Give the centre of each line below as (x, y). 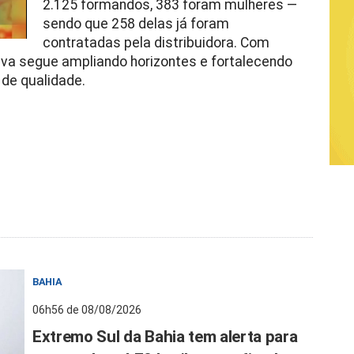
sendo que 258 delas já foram (136, 24)
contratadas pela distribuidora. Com (156, 43)
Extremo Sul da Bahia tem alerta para (165, 337)
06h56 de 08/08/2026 (87, 310)
